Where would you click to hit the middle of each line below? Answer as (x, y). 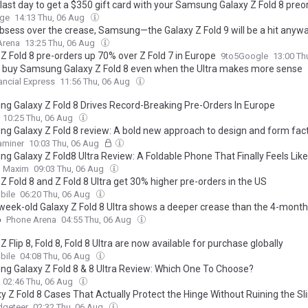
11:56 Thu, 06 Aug (96, 81)
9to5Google (244, 56)
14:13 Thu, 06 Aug (51, 18)
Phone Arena (31, 220)
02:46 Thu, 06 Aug (39, 282)
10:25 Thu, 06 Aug (39, 118)
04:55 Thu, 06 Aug (97, 220)
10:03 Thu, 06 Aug (65, 143)
